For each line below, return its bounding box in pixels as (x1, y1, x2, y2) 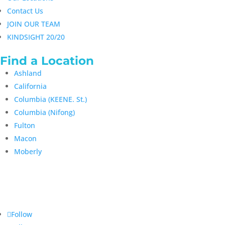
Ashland (14, 68, 42, 78)
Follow (11, 209, 32, 219)
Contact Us (7, 6, 43, 16)
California (14, 81, 47, 91)
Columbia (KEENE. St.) (14, 94, 87, 104)
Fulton (14, 121, 35, 130)
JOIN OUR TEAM (7, 19, 60, 29)
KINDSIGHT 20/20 (7, 32, 65, 42)
